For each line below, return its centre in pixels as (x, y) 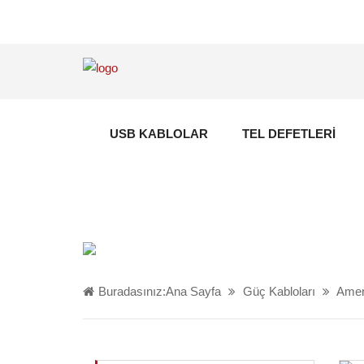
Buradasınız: (132, 291)
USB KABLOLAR (159, 134)
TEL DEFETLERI (289, 134)
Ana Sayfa (193, 291)
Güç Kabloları (279, 291)
